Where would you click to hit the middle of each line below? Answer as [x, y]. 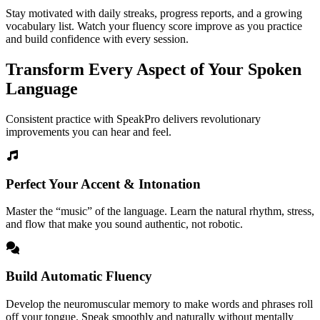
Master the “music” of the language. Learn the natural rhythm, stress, [160, 211]
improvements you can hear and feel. [89, 131]
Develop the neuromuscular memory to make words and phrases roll [159, 304]
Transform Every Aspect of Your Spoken [154, 70]
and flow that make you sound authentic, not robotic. [124, 224]
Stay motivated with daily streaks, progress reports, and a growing [154, 14]
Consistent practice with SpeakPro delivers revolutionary [133, 119]
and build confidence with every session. [97, 39]
